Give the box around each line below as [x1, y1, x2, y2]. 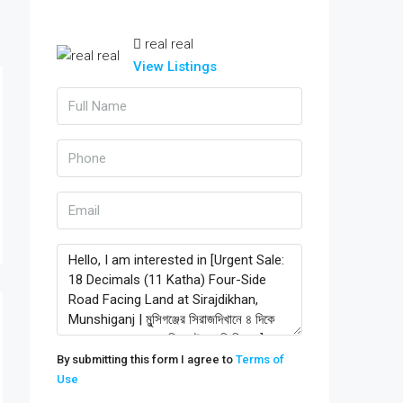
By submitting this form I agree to [57, 353, 236, 366]
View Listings [133, 58, 217, 75]
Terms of [236, 353, 284, 366]
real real [145, 36, 193, 52]
